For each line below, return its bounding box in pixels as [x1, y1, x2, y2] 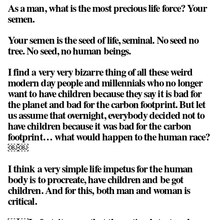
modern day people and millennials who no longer [8, 75, 203, 90]
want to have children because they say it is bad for [8, 85, 202, 101]
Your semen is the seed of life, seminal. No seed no [8, 32, 199, 48]
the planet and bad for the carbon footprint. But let [8, 96, 206, 111]
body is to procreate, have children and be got [8, 171, 183, 187]
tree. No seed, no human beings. [8, 43, 131, 58]
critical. [8, 193, 37, 208]
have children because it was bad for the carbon [8, 118, 192, 133]
